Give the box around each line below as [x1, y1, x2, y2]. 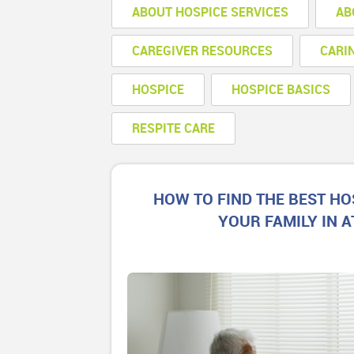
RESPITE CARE [132, 121, 216, 136]
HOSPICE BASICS [232, 82, 331, 97]
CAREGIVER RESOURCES [132, 43, 273, 58]
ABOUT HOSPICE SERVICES [132, 5, 289, 20]
